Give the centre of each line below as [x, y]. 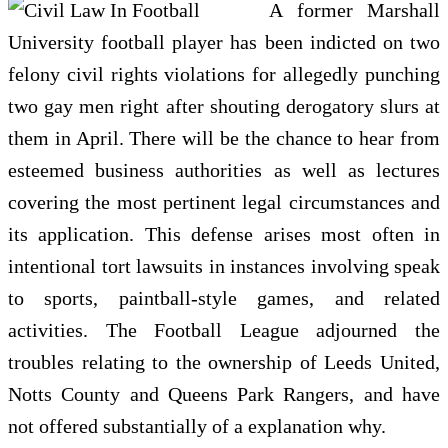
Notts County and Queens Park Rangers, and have [224, 394]
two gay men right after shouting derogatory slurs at [224, 106]
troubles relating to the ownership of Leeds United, [224, 362]
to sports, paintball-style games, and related [224, 298]
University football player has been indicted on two [224, 42]
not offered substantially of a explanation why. [197, 426]
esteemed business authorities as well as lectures [224, 170]
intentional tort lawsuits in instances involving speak [224, 266]
